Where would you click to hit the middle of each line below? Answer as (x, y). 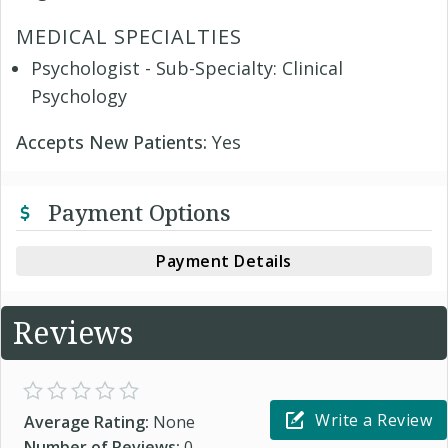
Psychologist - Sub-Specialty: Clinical (187, 67)
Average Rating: (88, 421)
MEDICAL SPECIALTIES (129, 36)
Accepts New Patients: (114, 141)
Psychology (79, 95)
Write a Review (373, 419)
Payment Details (224, 260)
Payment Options (136, 211)
